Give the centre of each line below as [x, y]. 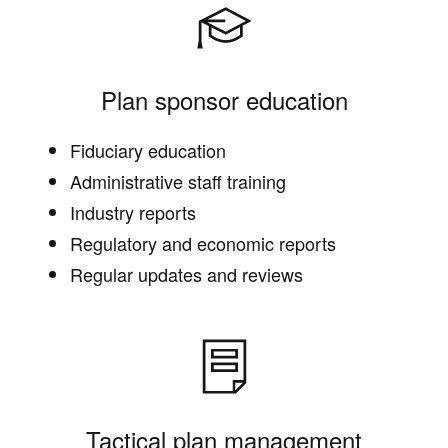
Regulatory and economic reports [203, 242]
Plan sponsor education [224, 99]
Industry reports [133, 211]
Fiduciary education [148, 149]
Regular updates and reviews [186, 273]
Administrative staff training [178, 180]
